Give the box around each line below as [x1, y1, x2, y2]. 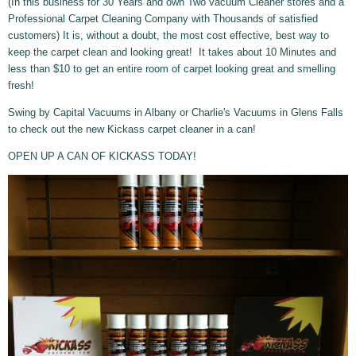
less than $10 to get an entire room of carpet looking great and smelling [8, 63, 335, 75]
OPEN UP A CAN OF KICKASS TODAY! [8, 150, 196, 163]
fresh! [8, 79, 34, 92]
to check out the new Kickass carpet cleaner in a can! [8, 123, 256, 136]
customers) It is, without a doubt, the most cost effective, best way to [8, 29, 329, 42]
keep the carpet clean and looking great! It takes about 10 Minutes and [8, 46, 336, 59]
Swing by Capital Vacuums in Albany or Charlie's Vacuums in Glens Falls [8, 106, 343, 119]
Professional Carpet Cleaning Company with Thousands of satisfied [8, 13, 318, 25]
